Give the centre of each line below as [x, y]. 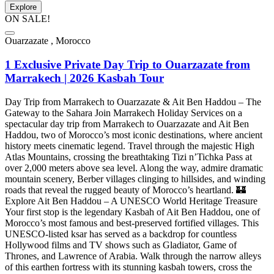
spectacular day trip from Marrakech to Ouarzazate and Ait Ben [127, 124]
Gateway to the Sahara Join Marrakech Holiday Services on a [124, 113]
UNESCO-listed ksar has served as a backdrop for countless [121, 234]
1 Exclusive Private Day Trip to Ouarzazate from [128, 64]
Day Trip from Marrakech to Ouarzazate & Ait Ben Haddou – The [133, 102]
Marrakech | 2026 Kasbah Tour [84, 78]
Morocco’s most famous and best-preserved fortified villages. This [132, 223]
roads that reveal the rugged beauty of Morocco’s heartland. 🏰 [125, 190]
